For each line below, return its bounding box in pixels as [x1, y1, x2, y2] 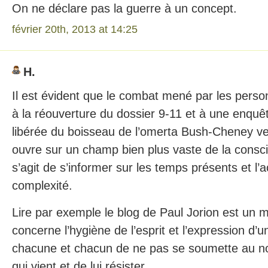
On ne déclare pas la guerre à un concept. [12, 2, 237, 15]
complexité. [12, 179, 72, 192]
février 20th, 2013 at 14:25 [12, 23, 138, 35]
